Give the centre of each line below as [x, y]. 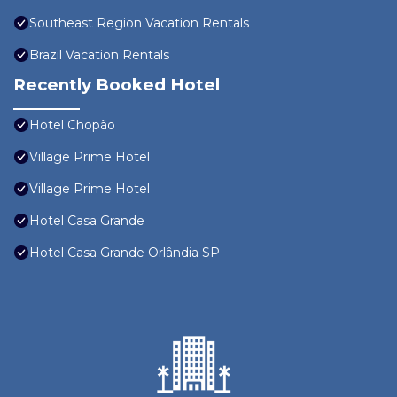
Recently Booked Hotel [117, 85]
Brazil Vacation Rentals [99, 55]
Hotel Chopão [72, 125]
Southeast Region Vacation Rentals [139, 23]
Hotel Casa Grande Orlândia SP [125, 253]
